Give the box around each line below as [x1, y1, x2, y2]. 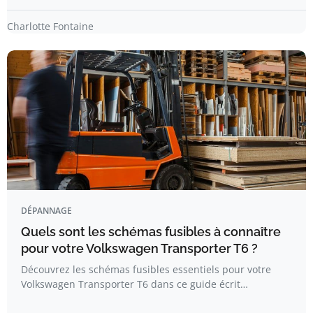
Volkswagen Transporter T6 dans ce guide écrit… [21, 277, 248, 291]
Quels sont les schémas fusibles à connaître [21, 224, 281, 239]
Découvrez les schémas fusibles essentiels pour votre [21, 263, 271, 276]
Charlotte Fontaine [7, 20, 94, 33]
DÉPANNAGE [21, 205, 72, 217]
